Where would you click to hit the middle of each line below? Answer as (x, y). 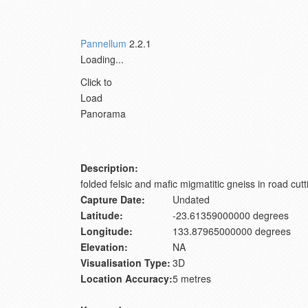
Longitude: (107, 231)
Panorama (103, 114)
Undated (191, 200)
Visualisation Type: (125, 263)
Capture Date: (113, 200)
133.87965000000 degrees (232, 231)
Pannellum (103, 44)
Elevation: (104, 247)
